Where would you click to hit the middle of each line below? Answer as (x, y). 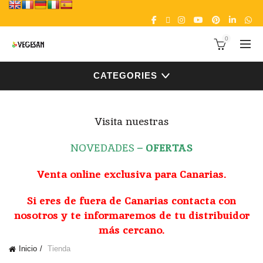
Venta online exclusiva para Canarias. (131, 174)
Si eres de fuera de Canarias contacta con (131, 200)
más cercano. (131, 230)
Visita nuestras (131, 121)
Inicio (28, 249)
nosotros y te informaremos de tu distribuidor (131, 215)
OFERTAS (169, 148)
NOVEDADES (102, 148)
